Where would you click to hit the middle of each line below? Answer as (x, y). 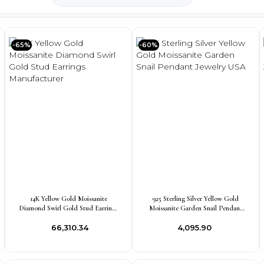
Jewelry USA (195, 217)
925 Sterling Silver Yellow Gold (196, 199)
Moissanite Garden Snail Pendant (195, 208)
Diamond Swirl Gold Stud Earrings (68, 208)
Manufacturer (68, 217)
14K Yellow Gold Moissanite (68, 199)
